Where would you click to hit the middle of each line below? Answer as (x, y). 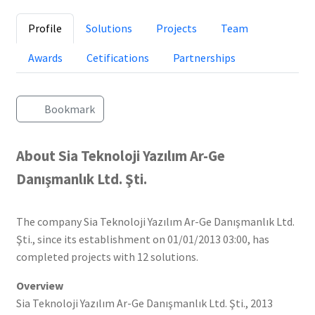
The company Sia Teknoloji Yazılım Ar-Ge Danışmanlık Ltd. (155, 221)
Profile (45, 28)
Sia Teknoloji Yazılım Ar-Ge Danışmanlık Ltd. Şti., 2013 (144, 303)
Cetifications (117, 58)
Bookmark (70, 109)
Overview (39, 285)
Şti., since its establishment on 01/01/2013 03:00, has (142, 239)
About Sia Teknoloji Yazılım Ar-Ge (120, 156)
